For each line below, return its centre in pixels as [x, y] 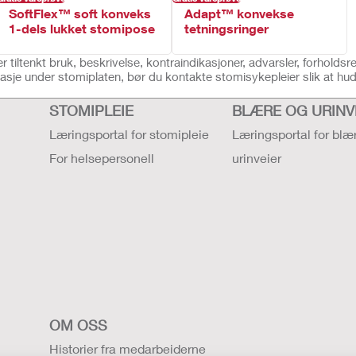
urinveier [257, 158]
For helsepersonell [102, 158]
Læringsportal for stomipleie [129, 134]
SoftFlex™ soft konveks [79, 13]
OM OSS [78, 325]
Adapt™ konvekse [239, 13]
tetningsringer [226, 28]
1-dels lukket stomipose [81, 28]
